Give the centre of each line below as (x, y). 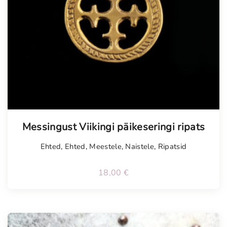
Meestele (105, 146)
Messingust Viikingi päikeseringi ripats (113, 127)
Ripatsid (172, 146)
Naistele (140, 146)
